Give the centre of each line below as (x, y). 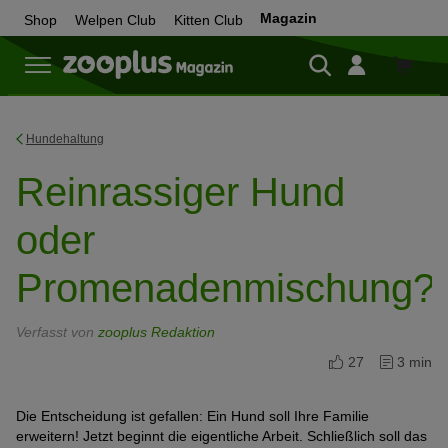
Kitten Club (208, 20)
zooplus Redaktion (156, 332)
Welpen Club (115, 20)
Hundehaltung (65, 139)
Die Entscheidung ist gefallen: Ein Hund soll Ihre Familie (192, 416)
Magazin (288, 18)
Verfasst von (57, 332)
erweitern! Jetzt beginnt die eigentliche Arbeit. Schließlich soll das (221, 436)
